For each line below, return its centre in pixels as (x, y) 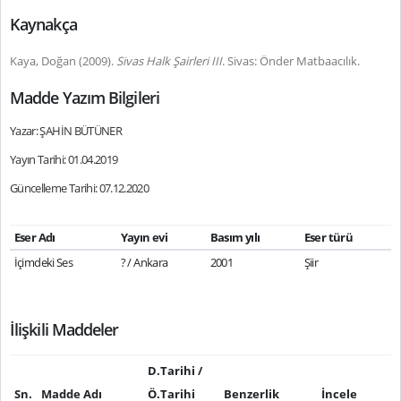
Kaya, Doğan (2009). (63, 61)
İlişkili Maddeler (64, 329)
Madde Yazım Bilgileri (85, 98)
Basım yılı (235, 237)
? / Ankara (144, 262)
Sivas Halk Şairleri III (169, 61)
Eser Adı (34, 237)
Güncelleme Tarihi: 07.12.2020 (80, 188)
